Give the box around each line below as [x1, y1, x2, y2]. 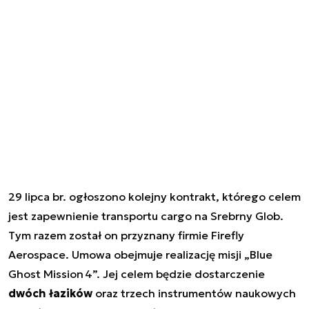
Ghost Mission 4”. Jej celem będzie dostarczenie [8, 266, 265, 281]
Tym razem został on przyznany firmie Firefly [8, 228, 244, 242]
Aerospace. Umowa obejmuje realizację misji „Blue [8, 247, 272, 261]
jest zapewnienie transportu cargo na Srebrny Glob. [8, 208, 283, 223]
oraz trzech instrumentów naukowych [92, 286, 296, 300]
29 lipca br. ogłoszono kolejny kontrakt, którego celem [8, 189, 301, 203]
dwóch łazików [8, 286, 92, 300]
